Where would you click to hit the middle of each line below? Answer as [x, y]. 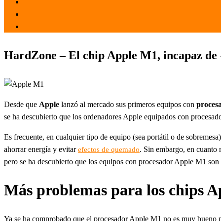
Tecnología [45, 27]
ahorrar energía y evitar [41, 149]
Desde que [21, 104]
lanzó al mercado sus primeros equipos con [128, 104]
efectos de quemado [109, 149]
